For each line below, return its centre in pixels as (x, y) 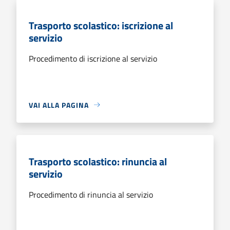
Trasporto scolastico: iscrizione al (101, 25)
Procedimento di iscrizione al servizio (93, 58)
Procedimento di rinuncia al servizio (91, 194)
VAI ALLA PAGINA (59, 105)
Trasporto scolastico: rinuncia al (98, 161)
